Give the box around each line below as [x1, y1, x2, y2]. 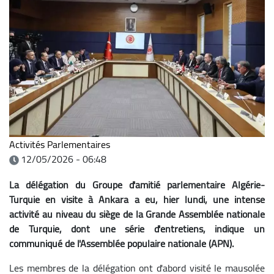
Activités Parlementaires [9, 135, 110, 154]
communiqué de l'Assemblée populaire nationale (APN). [9, 234, 234, 253]
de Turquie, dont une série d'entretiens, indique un [9, 219, 265, 238]
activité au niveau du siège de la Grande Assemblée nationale [9, 204, 265, 223]
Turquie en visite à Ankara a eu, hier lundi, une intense [9, 190, 265, 209]
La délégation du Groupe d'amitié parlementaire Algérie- [9, 175, 265, 194]
